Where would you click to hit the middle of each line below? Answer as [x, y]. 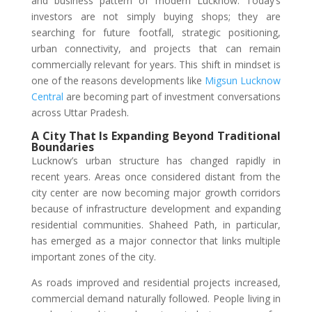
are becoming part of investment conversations [172, 97]
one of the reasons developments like [118, 81]
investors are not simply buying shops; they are [156, 17]
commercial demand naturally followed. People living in [156, 299]
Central [47, 97]
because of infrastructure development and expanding [156, 209]
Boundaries [62, 147]
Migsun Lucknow [243, 81]
